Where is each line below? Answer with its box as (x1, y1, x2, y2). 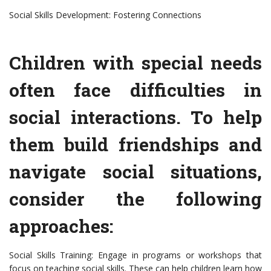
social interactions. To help (9, 105, 262, 129)
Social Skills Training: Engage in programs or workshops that (9, 249, 262, 261)
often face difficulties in (9, 78, 262, 102)
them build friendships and (9, 132, 262, 157)
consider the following (9, 187, 262, 211)
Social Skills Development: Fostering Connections (9, 9, 201, 21)
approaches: (9, 214, 113, 238)
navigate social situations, (9, 160, 262, 184)
